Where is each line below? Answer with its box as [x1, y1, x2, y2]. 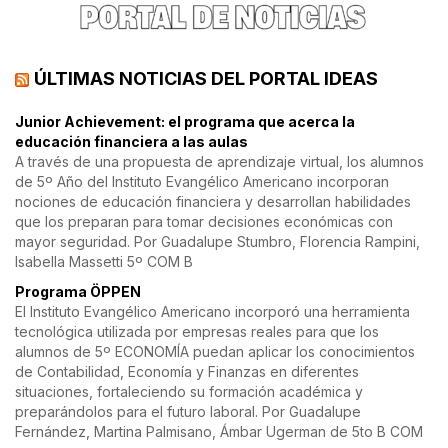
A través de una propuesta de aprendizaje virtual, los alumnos [15, 153, 424, 171]
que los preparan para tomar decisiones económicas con [15, 213, 393, 231]
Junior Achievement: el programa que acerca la [15, 113, 355, 131]
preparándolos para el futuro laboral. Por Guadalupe [15, 403, 361, 421]
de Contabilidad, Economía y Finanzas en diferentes [15, 363, 359, 381]
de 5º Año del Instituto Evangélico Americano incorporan [15, 173, 389, 191]
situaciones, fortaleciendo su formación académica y [15, 383, 363, 401]
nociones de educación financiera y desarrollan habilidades [15, 193, 411, 211]
